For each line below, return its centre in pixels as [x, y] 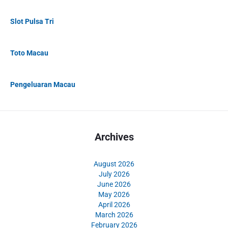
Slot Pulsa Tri [32, 22]
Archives [114, 137]
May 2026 [114, 194]
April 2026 [114, 204]
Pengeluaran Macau [43, 85]
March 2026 [114, 215]
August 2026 [114, 164]
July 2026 [114, 174]
